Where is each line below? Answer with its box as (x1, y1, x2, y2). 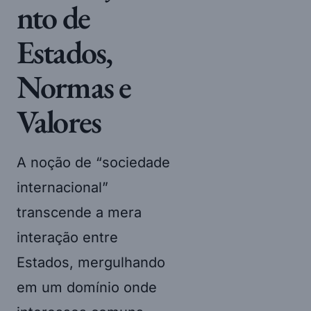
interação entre (17, 228, 118, 246)
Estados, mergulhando (17, 253, 165, 271)
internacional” (17, 178, 108, 196)
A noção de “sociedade (17, 153, 170, 171)
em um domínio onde (17, 278, 157, 296)
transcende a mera (17, 203, 142, 221)
